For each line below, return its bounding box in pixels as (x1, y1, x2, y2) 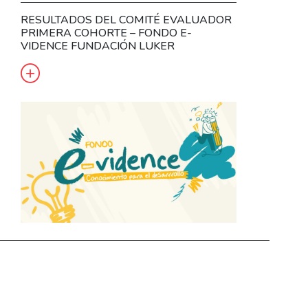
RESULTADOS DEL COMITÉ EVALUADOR (21, 12, 232, 27)
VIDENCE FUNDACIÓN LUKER (21, 38, 175, 54)
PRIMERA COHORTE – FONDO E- (21, 25, 192, 41)
